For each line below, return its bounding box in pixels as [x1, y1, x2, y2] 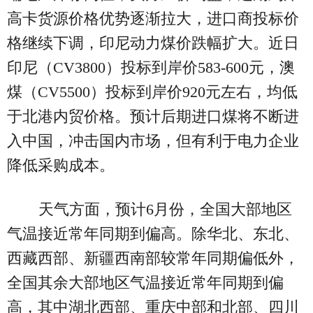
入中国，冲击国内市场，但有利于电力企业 [7, 132, 299, 150]
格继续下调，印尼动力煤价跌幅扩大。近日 [7, 34, 299, 52]
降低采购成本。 [7, 156, 115, 175]
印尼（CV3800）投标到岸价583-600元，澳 [7, 59, 295, 77]
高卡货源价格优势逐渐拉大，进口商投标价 [7, 10, 299, 28]
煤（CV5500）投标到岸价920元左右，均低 [7, 83, 298, 101]
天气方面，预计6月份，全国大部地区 [38, 201, 292, 219]
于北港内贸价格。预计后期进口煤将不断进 [7, 108, 299, 126]
